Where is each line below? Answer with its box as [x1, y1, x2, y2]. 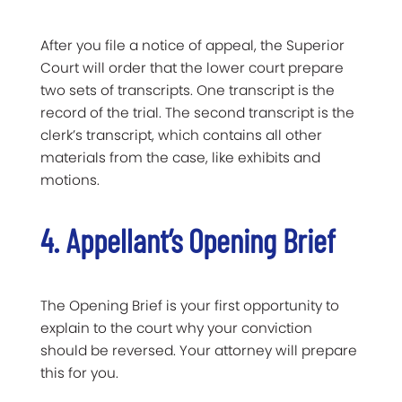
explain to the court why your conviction [40, 319, 312, 338]
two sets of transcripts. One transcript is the [40, 81, 335, 100]
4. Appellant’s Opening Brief [40, 221, 336, 260]
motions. [40, 170, 100, 190]
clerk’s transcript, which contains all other [40, 126, 322, 145]
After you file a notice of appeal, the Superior [40, 36, 345, 56]
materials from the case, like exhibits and [40, 148, 320, 168]
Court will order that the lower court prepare [40, 58, 344, 78]
